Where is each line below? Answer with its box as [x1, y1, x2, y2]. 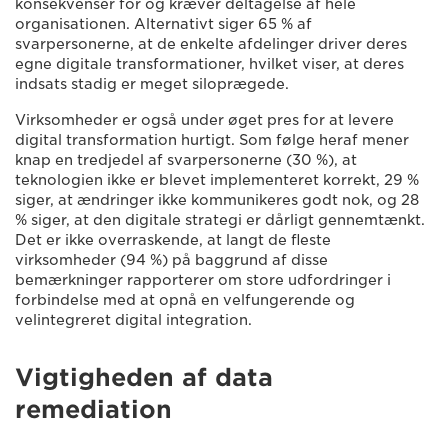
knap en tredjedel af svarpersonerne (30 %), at [15, 152, 357, 168]
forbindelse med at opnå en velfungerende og [15, 292, 355, 308]
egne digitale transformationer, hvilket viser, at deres [15, 56, 404, 72]
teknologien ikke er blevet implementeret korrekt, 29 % [15, 172, 419, 188]
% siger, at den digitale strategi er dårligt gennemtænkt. [15, 212, 425, 228]
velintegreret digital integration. [15, 312, 252, 328]
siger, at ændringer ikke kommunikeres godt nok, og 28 [15, 192, 419, 208]
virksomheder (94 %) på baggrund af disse [15, 252, 328, 268]
